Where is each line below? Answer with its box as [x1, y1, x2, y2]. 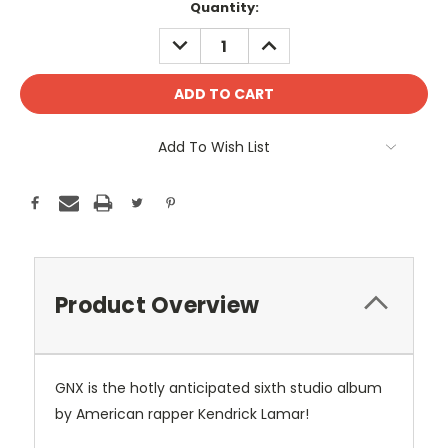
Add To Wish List [158, 137, 270, 158]
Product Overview [55, 290, 259, 322]
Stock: [20, 17, 66, 37]
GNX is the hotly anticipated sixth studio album [55, 378, 382, 399]
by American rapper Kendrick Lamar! [55, 404, 309, 425]
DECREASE [164, 28, 239, 49]
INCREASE [253, 28, 324, 49]
